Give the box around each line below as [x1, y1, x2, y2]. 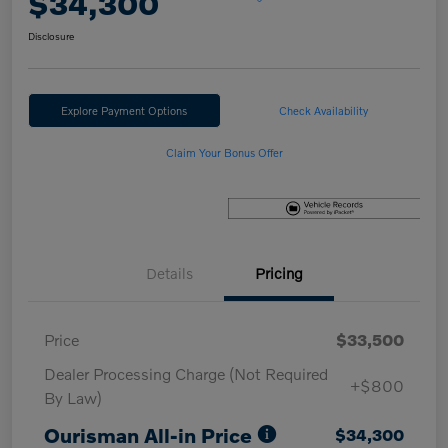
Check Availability [279, 103, 369, 118]
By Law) [44, 388, 102, 407]
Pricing [255, 264, 303, 282]
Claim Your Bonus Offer [165, 145, 283, 160]
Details [145, 264, 193, 282]
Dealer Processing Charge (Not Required [44, 364, 328, 383]
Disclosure [28, 30, 74, 43]
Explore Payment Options [61, 103, 188, 118]
